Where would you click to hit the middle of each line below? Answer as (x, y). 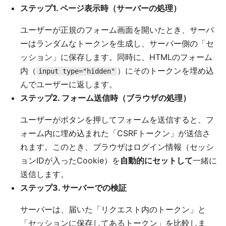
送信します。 (44, 174)
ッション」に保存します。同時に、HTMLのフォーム (116, 57)
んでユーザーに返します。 (69, 84)
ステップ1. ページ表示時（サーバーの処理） (101, 8)
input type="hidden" (77, 71)
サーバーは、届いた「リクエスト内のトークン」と (113, 209)
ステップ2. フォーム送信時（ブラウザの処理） (105, 98)
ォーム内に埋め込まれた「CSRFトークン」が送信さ (115, 133)
